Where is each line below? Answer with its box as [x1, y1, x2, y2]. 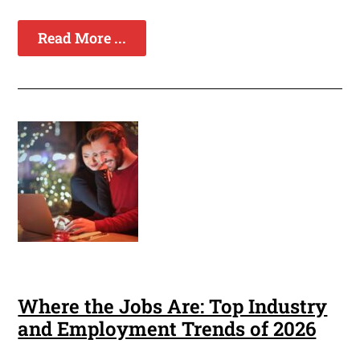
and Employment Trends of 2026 [18, 315, 317, 342]
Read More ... [38, 27, 127, 47]
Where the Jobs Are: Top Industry [18, 292, 328, 319]
